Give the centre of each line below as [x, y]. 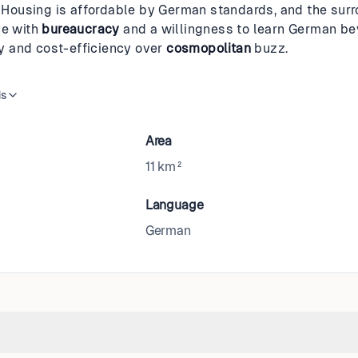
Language [175, 205]
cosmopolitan [209, 48]
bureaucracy [81, 29]
